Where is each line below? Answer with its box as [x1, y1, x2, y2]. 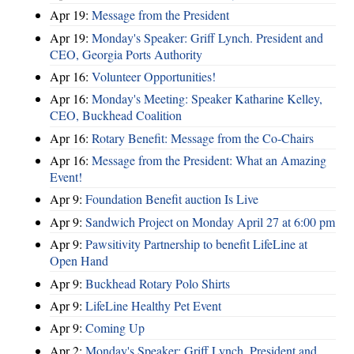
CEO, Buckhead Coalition [50, 107, 182, 124]
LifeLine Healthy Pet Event [85, 296, 221, 314]
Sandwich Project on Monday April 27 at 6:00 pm [85, 213, 335, 230]
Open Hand [50, 252, 108, 269]
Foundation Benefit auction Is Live [85, 190, 258, 208]
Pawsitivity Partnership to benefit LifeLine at [85, 235, 307, 253]
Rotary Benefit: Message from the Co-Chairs [92, 129, 314, 146]
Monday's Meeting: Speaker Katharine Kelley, [92, 90, 322, 107]
